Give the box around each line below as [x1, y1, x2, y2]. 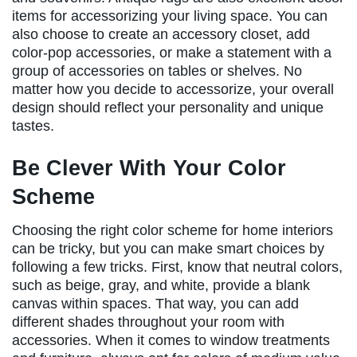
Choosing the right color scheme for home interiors [12, 222, 333, 239]
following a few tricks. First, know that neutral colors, [12, 259, 343, 276]
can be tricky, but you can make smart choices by [12, 241, 324, 257]
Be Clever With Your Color [12, 155, 286, 180]
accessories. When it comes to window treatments [12, 332, 330, 349]
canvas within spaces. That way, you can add [12, 296, 299, 312]
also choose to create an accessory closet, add [12, 26, 310, 43]
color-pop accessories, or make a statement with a [12, 45, 331, 61]
